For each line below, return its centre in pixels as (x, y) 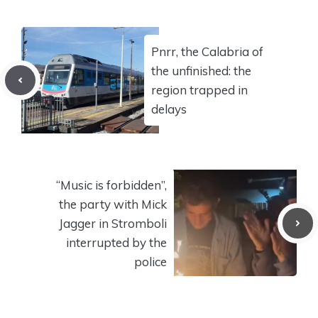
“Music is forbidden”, (111, 185)
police (150, 261)
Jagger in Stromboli (113, 223)
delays (169, 109)
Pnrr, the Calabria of (207, 51)
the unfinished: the (201, 70)
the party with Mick (113, 204)
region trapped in (199, 89)
